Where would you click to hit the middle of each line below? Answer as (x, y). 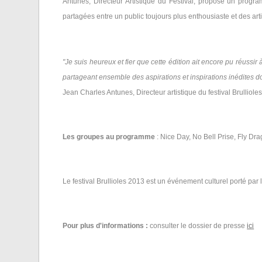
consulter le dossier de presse (199, 226)
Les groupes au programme (110, 137)
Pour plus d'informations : (106, 226)
